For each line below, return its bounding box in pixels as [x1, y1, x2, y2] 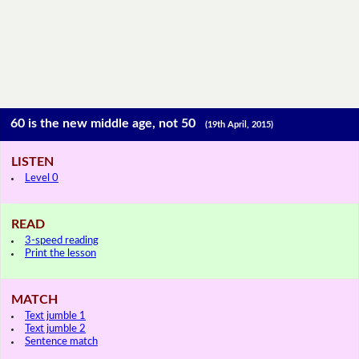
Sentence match [25, 336, 98, 347]
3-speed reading [25, 235, 99, 246]
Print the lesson [25, 248, 96, 259]
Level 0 [25, 172, 58, 184]
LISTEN [11, 155, 54, 168]
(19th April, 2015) [205, 120, 274, 130]
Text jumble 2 [25, 323, 86, 334]
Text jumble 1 [25, 310, 86, 321]
